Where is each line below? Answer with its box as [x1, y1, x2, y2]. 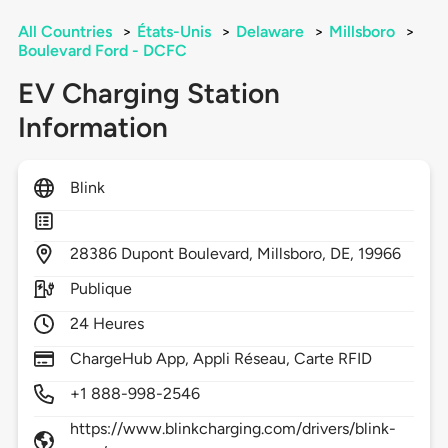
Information [17, 110, 168, 145]
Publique [69, 279, 133, 299]
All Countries [17, 22, 112, 42]
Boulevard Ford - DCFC [17, 41, 187, 61]
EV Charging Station [17, 76, 280, 111]
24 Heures [69, 314, 145, 334]
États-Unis [136, 22, 211, 42]
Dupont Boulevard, [120, 244, 258, 264]
